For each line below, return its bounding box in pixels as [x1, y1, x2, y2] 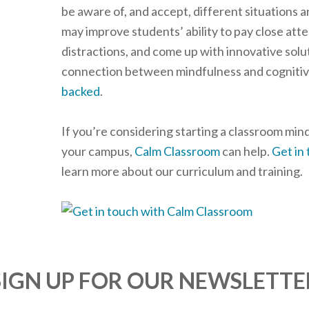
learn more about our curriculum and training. [61, 163, 303, 179]
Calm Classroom [134, 143, 220, 159]
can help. [220, 143, 272, 159]
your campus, [61, 143, 134, 159]
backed [61, 83, 100, 99]
